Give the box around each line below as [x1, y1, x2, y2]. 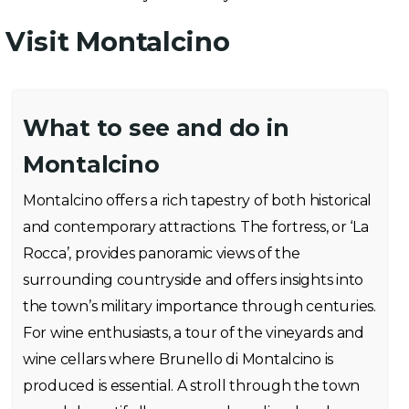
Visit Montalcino [5, 26, 230, 58]
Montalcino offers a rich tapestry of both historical [23, 192, 372, 209]
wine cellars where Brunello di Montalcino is [23, 351, 334, 368]
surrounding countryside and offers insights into [23, 271, 364, 288]
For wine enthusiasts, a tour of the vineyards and [23, 324, 364, 341]
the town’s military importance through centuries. [23, 298, 376, 315]
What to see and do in [23, 114, 289, 142]
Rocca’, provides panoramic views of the [23, 245, 300, 262]
